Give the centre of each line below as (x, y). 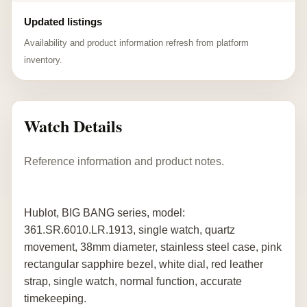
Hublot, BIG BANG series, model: (105, 212)
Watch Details (73, 126)
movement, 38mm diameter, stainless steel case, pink (153, 247)
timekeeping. (55, 298)
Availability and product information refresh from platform (136, 43)
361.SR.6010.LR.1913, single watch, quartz (130, 230)
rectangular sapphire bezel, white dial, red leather (144, 264)
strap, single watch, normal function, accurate (133, 281)
